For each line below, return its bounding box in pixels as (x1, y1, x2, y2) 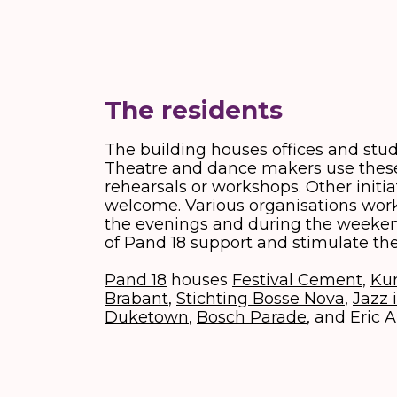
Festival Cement (232, 270, 362, 290)
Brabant (105, 289, 168, 308)
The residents (105, 95, 283, 125)
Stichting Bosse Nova (176, 289, 345, 308)
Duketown (105, 307, 189, 327)
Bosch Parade (197, 307, 307, 327)
